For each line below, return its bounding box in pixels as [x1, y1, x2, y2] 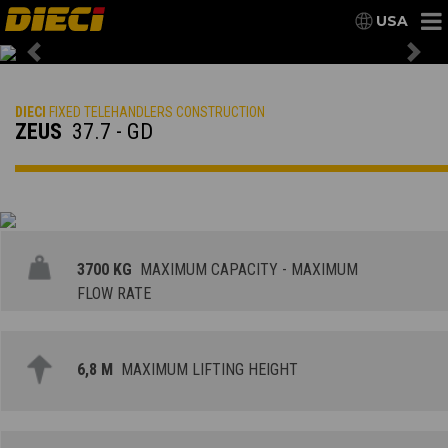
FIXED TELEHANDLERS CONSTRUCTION [46, 104, 265, 121]
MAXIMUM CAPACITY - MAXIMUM [132, 260, 359, 280]
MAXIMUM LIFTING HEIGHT [113, 360, 299, 380]
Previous [32, 52, 103, 72]
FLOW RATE [77, 284, 152, 304]
